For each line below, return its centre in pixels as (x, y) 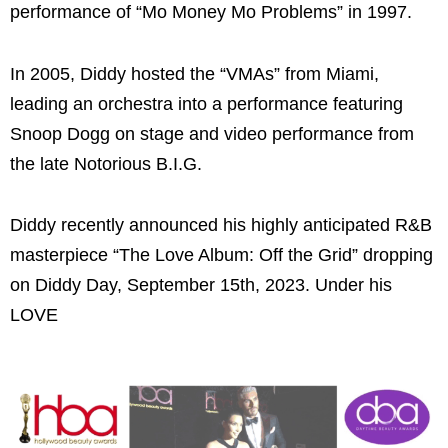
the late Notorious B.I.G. (106, 163)
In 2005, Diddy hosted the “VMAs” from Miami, (194, 73)
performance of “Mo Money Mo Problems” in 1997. (211, 12)
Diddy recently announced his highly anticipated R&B (221, 225)
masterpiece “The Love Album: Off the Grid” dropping (221, 255)
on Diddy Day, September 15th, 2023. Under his (201, 285)
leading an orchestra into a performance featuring (206, 103)
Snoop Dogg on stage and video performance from (212, 133)
